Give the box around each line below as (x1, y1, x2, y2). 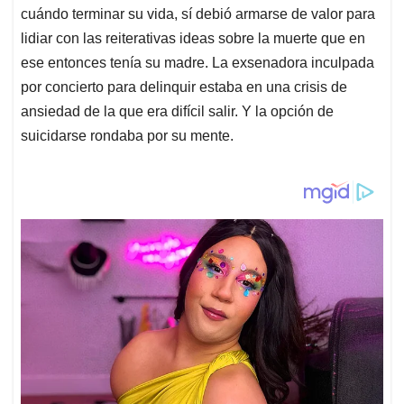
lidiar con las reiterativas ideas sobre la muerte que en (21, 31, 365, 47)
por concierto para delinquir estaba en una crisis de (21, 79, 347, 96)
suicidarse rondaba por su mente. (21, 128, 234, 144)
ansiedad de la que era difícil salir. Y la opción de (21, 104, 334, 120)
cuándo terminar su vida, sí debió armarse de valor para (21, 6, 375, 23)
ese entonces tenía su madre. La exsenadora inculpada (21, 55, 374, 71)
